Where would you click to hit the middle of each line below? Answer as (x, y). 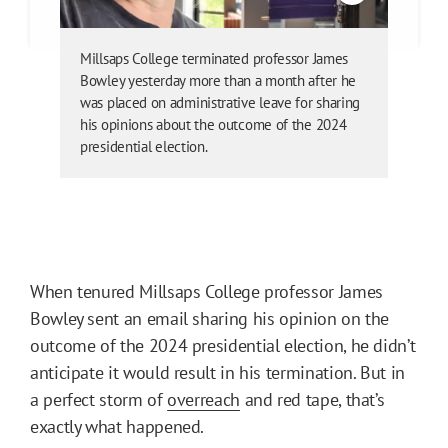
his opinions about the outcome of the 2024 (213, 124)
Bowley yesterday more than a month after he (218, 80)
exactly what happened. (119, 426)
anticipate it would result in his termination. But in (217, 372)
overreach (203, 399)
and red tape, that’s (312, 399)
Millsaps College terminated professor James (214, 58)
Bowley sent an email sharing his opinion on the (210, 318)
